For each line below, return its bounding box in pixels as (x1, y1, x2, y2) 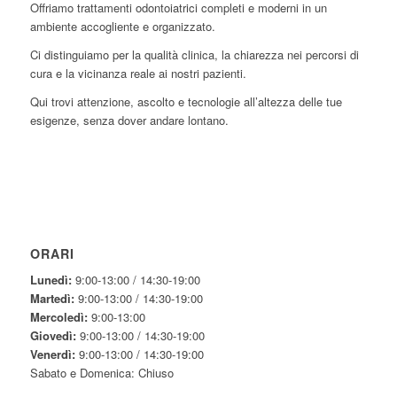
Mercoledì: (29, 307, 88, 325)
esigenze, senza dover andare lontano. (29, 111, 229, 128)
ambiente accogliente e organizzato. (29, 17, 215, 35)
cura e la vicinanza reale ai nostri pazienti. (29, 64, 246, 82)
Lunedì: (29, 270, 72, 288)
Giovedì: (29, 326, 76, 344)
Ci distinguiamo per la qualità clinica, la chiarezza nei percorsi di (29, 45, 359, 63)
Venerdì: (29, 345, 75, 362)
